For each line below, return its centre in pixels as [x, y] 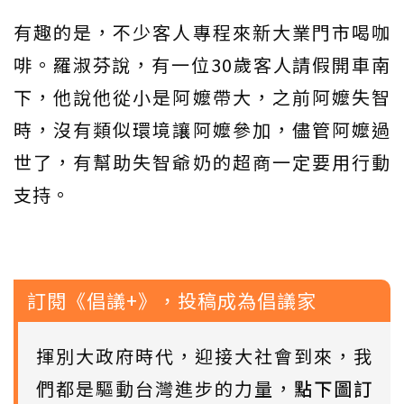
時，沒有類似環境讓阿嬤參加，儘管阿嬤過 [202, 129]
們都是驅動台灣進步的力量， [165, 388]
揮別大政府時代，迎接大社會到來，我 [204, 355]
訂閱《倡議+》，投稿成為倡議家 [172, 300]
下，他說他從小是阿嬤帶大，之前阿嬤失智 [202, 96]
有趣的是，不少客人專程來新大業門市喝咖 [202, 32]
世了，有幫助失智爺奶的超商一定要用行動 [202, 161]
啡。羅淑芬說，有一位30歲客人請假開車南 [202, 64]
